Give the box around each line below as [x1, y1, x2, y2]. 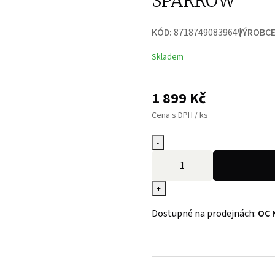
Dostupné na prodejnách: [151, 207, 258, 220]
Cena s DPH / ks [151, 109, 208, 122]
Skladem [151, 51, 184, 63]
